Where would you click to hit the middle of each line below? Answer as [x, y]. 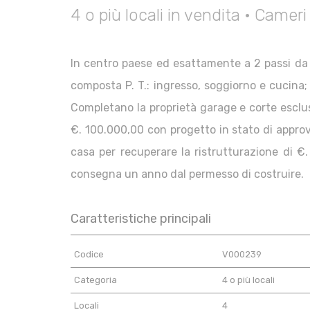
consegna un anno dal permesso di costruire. [187, 174]
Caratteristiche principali [141, 219]
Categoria [95, 280]
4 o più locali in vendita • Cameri [189, 15]
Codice [89, 254]
